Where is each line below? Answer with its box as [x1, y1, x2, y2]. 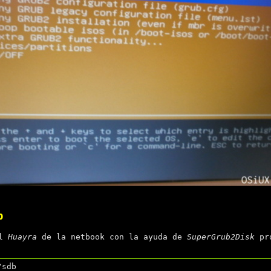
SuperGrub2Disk [186, 232, 255, 241]
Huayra [7, 232, 37, 241]
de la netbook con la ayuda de [36, 232, 187, 241]
